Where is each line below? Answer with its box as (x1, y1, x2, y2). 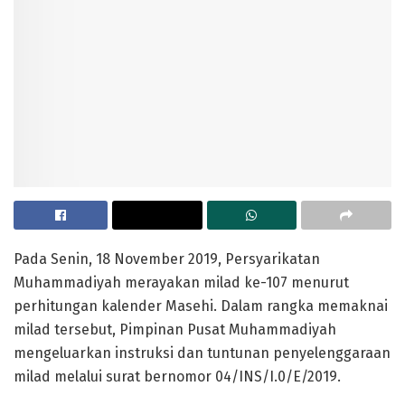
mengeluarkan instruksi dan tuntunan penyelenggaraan (14, 344, 391, 362)
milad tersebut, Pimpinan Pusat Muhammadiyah (14, 320, 336, 338)
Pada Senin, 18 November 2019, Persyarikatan (14, 250, 320, 268)
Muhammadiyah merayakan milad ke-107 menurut (14, 273, 349, 291)
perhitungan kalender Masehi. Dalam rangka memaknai (14, 297, 388, 315)
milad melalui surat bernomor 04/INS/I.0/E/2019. (14, 367, 341, 385)
